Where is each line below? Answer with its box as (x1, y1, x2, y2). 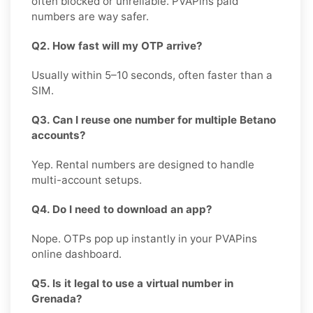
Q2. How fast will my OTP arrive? (31, 38, 203, 52)
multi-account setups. (31, 173, 142, 187)
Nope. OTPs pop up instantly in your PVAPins (31, 231, 257, 245)
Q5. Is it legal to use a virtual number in (31, 276, 233, 290)
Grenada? (31, 291, 82, 305)
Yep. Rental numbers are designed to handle (31, 157, 254, 171)
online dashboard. (31, 247, 122, 261)
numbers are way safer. (31, 9, 149, 23)
